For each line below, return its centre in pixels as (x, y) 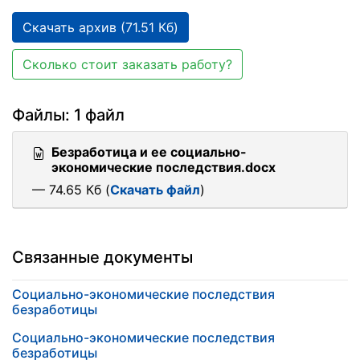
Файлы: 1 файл (68, 115)
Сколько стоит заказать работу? (127, 64)
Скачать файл (155, 190)
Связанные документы (102, 257)
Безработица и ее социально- (149, 152)
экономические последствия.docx (164, 167)
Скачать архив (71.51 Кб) (100, 27)
